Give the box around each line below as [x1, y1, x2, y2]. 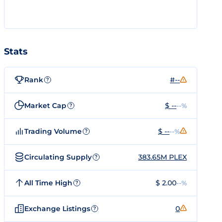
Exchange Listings [24, 204, 90, 213]
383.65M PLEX [138, 152, 187, 162]
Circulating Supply [24, 152, 92, 162]
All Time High [24, 178, 72, 187]
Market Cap [24, 101, 66, 110]
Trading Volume [24, 126, 82, 136]
